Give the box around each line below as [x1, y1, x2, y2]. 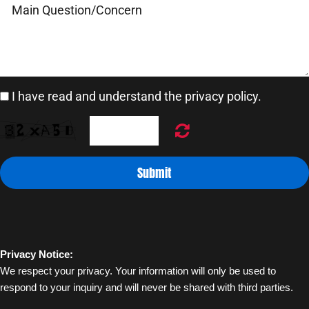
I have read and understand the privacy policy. [12, 89, 261, 104]
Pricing [140, 148, 175, 167]
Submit [137, 163, 172, 183]
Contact [140, 99, 175, 110]
